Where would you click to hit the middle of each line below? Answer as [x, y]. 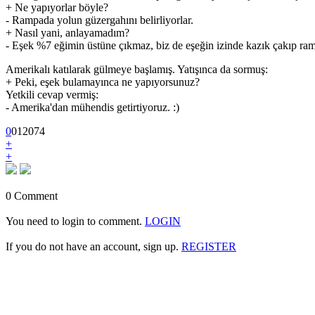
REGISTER [209, 246]
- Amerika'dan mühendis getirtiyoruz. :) [92, 107]
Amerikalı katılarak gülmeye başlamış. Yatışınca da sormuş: [137, 69]
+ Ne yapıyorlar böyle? [57, 7]
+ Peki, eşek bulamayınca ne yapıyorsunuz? [103, 82]
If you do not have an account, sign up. [94, 246]
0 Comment [32, 196]
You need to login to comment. [75, 221]
